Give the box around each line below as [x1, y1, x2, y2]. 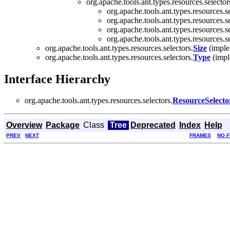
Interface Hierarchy [4, 72, 110, 86]
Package [46, 121, 80, 130]
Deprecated [130, 121, 176, 130]
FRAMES [189, 132, 211, 139]
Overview [6, 121, 42, 130]
